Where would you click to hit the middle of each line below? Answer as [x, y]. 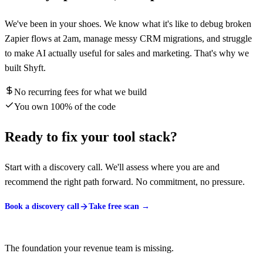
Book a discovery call [42, 206]
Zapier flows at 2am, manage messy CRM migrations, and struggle [128, 39]
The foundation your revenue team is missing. [89, 248]
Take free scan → [119, 206]
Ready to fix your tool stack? [91, 137]
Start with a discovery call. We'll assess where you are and [112, 167]
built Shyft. [25, 68]
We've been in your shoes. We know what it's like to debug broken [128, 24]
